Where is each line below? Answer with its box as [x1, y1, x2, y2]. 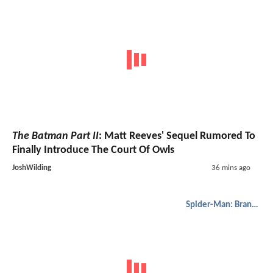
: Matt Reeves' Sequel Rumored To [99, 130, 255, 142]
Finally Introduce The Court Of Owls [12, 144, 174, 156]
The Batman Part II [12, 130, 99, 142]
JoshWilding [12, 163, 51, 172]
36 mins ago [211, 163, 250, 172]
